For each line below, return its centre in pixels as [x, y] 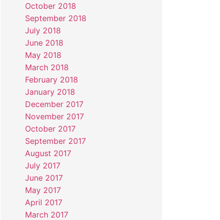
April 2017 [43, 203]
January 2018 [50, 92]
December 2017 [54, 104]
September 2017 [55, 141]
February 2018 [51, 80]
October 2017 [50, 129]
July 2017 [42, 166]
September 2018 [55, 18]
